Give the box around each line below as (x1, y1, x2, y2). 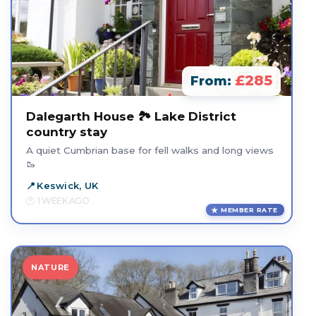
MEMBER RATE (221, 206, 278, 214)
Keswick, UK (37, 180, 99, 191)
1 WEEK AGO (37, 195, 90, 206)
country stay (26, 125, 107, 139)
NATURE (31, 262, 70, 272)
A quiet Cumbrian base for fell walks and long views (26, 145, 274, 156)
